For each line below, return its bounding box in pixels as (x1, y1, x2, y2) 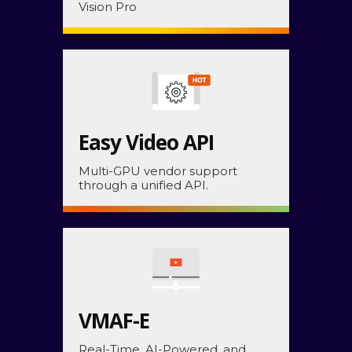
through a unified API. (79, 177, 208, 192)
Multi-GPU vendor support (79, 163, 237, 178)
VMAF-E (79, 306, 149, 335)
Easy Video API (79, 127, 214, 156)
